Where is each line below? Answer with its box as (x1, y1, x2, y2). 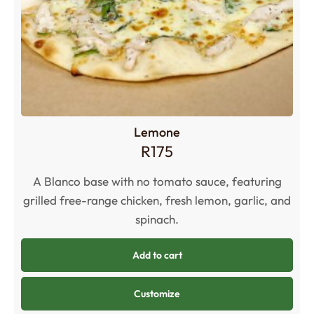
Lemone (134, 123, 180, 140)
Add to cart (132, 249, 182, 262)
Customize (134, 287, 180, 301)
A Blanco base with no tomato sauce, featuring (32, 174, 282, 189)
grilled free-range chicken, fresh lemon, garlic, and (23, 193, 291, 208)
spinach (135, 212, 175, 227)
